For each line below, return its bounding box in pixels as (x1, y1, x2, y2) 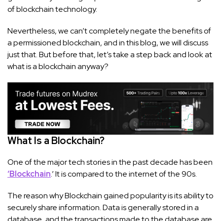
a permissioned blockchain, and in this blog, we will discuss (7, 37, 208, 48)
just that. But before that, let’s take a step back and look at (7, 49, 212, 60)
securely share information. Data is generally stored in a (7, 202, 199, 213)
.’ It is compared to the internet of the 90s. (51, 168, 197, 179)
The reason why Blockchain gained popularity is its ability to (7, 190, 214, 201)
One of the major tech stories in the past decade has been (7, 156, 213, 167)
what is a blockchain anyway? (7, 61, 109, 72)
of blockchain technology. (7, 4, 97, 15)
